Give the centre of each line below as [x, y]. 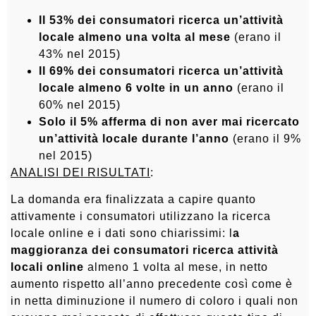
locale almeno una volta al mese [135, 37]
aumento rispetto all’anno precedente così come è [152, 284]
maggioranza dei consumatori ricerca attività [145, 250]
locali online [47, 267]
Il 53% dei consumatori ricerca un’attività [161, 20]
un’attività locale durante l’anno [134, 138]
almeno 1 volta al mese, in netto [176, 267]
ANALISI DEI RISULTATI [80, 172]
